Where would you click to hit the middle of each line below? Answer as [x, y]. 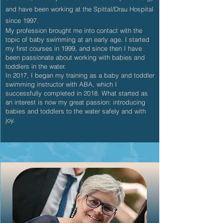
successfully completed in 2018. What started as [77, 93]
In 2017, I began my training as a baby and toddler [80, 75]
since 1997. [22, 20]
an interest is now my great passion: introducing [75, 102]
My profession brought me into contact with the [74, 30]
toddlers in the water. [36, 66]
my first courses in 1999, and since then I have [74, 48]
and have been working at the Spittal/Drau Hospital [79, 9]
